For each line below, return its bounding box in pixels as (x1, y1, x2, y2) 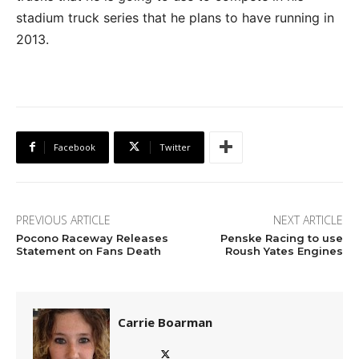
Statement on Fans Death (16, 244, 161, 257)
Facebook (54, 140, 95, 153)
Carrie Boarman (118, 313, 212, 330)
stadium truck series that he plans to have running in (16, 9, 334, 26)
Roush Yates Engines (224, 244, 343, 257)
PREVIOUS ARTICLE (16, 212, 111, 228)
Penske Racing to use (220, 231, 343, 244)
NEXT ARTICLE (272, 212, 343, 228)
